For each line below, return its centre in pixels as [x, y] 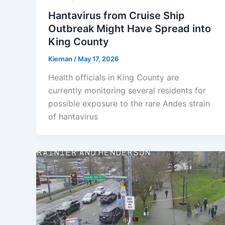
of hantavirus [73, 117]
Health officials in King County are [114, 78]
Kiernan [61, 59]
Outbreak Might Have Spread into [130, 28]
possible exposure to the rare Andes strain [129, 104]
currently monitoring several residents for [127, 91]
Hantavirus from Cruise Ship [117, 15]
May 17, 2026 [98, 59]
